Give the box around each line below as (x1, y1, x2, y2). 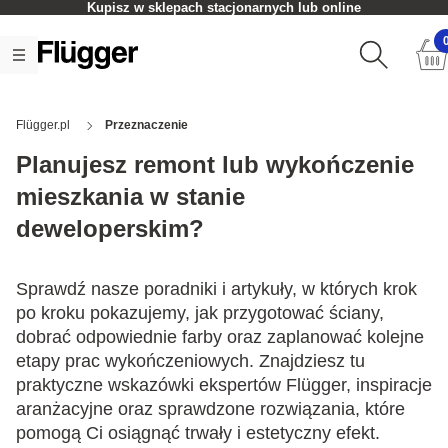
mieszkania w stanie (16, 183, 245, 210)
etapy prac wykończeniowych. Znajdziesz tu (16, 351, 365, 371)
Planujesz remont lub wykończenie (16, 151, 414, 178)
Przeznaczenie (105, 118, 188, 132)
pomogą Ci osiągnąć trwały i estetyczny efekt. (16, 423, 380, 443)
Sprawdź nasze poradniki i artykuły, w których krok (16, 279, 417, 299)
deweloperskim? (16, 215, 204, 242)
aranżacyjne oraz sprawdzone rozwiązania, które (16, 399, 405, 419)
